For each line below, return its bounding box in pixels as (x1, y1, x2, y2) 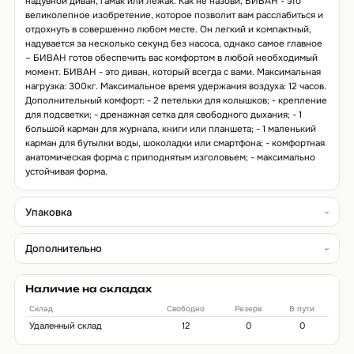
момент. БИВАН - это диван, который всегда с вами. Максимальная (24, 66, 321, 79)
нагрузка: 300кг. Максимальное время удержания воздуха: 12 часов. (24, 81, 326, 93)
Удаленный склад (29, 319, 103, 331)
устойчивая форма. (24, 166, 107, 179)
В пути (289, 303, 315, 314)
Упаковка (24, 205, 72, 219)
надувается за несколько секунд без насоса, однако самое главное (24, 38, 322, 51)
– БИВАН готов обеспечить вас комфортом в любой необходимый (24, 52, 318, 65)
